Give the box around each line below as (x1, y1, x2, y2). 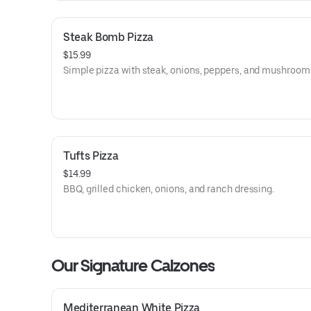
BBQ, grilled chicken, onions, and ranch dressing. (63, 183, 275, 194)
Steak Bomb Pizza (63, 31, 153, 44)
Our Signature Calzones (51, 255, 215, 276)
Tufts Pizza (63, 149, 119, 162)
